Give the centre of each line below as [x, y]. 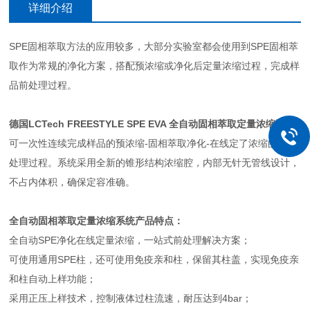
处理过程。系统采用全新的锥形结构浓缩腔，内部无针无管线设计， [155, 162]
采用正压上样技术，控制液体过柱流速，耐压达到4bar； [131, 298]
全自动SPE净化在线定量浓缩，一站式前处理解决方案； [130, 240]
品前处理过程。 [43, 85]
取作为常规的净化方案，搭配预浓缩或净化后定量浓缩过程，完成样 [155, 65]
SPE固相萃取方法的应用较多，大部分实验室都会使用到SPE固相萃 [154, 46]
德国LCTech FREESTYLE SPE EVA [89, 124]
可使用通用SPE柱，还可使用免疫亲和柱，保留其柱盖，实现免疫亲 [154, 259]
